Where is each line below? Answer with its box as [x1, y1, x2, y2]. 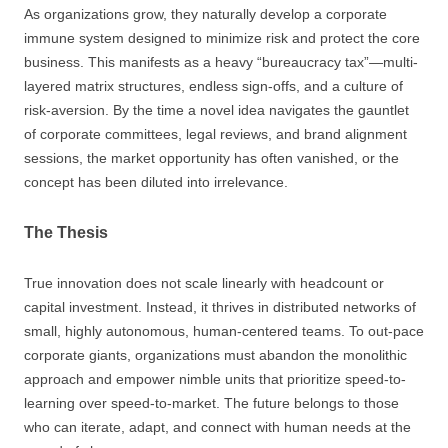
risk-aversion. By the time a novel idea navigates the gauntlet [24, 102, 409, 118]
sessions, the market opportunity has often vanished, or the [24, 150, 399, 166]
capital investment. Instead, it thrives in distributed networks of [24, 299, 416, 315]
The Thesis [24, 224, 108, 241]
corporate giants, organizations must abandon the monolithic [24, 347, 407, 363]
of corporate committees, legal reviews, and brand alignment [24, 126, 407, 142]
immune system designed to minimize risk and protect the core [24, 30, 420, 46]
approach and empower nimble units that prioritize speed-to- [24, 371, 406, 387]
